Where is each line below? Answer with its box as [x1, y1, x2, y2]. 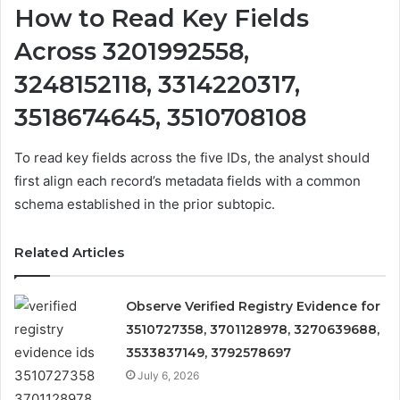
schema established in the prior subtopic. [14, 195, 275, 212]
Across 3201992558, [14, 37, 249, 67]
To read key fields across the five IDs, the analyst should [14, 148, 370, 166]
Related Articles [14, 243, 124, 261]
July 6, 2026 [137, 368, 200, 382]
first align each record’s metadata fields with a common [14, 171, 361, 189]
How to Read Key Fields [14, 4, 309, 34]
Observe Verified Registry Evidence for [126, 297, 381, 314]
